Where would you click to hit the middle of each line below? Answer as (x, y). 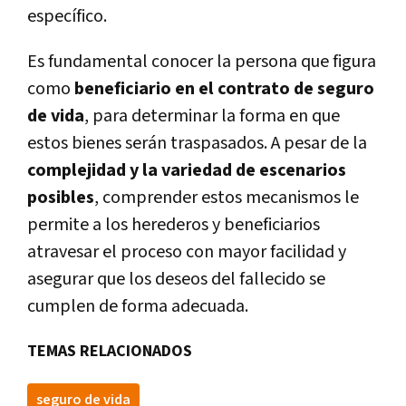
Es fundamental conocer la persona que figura (202, 61)
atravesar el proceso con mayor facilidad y (187, 251)
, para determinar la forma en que (212, 116)
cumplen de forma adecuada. (138, 306)
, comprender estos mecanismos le (227, 197)
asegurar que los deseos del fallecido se (176, 279)
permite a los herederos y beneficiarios (174, 224)
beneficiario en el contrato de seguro (224, 88)
